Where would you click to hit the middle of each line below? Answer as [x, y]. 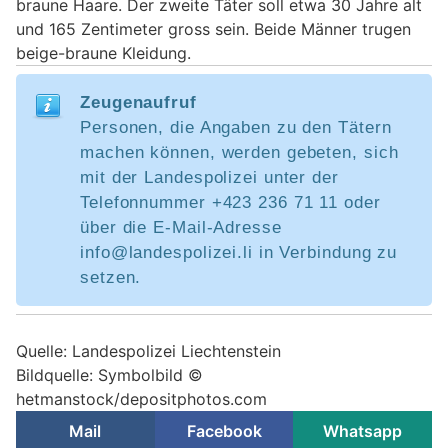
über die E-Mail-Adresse [181, 227]
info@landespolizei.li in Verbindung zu [239, 252]
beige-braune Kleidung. [103, 52]
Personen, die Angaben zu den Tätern [236, 127]
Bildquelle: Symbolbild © [109, 374]
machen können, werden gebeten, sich [239, 152]
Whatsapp [363, 430]
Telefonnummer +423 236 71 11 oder [230, 202]
